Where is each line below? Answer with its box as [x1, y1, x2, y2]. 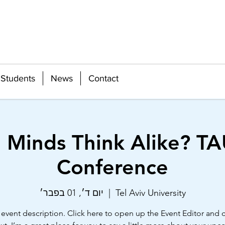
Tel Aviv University [115, 187, 186, 199]
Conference [57, 155, 168, 179]
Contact [88, 73, 119, 83]
